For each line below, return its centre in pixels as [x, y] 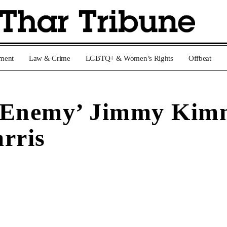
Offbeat [200, 59]
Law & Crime [50, 59]
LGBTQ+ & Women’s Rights [129, 59]
